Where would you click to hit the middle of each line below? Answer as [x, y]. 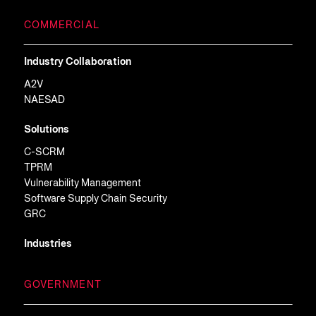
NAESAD [44, 101]
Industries [48, 245]
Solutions [46, 130]
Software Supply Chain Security [95, 200]
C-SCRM [44, 153]
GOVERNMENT [62, 286]
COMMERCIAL [61, 26]
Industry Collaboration [77, 63]
